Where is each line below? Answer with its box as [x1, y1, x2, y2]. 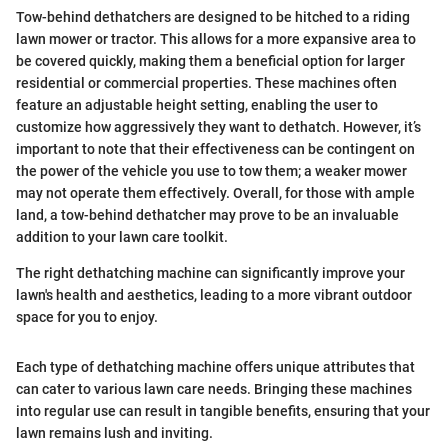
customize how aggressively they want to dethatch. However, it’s [16, 119, 421, 135]
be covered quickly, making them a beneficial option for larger [16, 53, 405, 69]
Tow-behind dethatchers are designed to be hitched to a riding [16, 9, 410, 25]
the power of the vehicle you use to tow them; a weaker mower [16, 163, 407, 179]
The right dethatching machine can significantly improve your [16, 265, 405, 281]
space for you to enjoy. [16, 309, 158, 325]
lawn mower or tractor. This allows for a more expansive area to [16, 31, 416, 47]
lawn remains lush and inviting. [16, 425, 213, 441]
